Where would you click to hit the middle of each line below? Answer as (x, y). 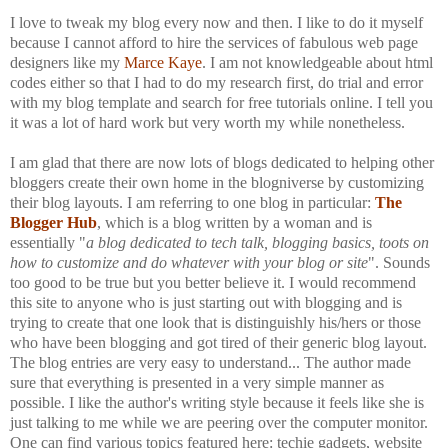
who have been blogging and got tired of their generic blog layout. (218, 342)
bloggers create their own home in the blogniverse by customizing (217, 182)
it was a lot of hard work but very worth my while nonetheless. (207, 122)
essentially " (48, 242)
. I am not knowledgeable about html (317, 62)
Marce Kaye (163, 62)
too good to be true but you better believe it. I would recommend (213, 282)
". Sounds (399, 262)
